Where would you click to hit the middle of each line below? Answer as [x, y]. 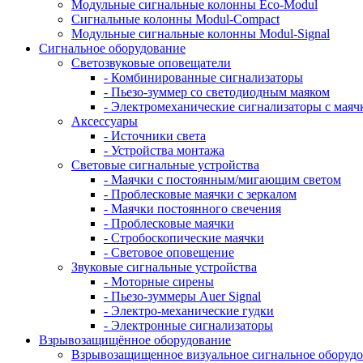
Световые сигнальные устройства [165, 165]
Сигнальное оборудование [112, 48]
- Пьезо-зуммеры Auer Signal [182, 296]
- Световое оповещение [169, 252]
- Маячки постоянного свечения [192, 209]
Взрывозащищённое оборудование [135, 340]
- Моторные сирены [159, 282]
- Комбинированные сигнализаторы [203, 77]
